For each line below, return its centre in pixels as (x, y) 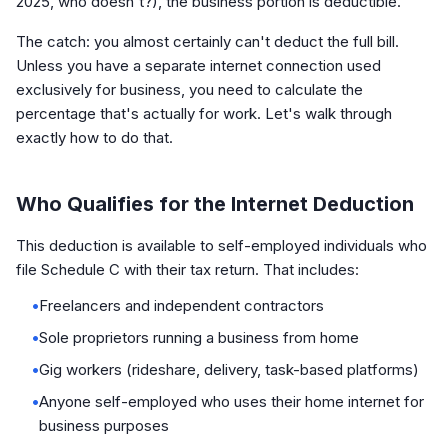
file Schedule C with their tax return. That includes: (187, 269)
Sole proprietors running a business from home (199, 337)
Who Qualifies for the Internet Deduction (215, 204)
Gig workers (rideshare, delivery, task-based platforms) (229, 369)
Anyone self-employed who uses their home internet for (231, 401)
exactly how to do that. (94, 137)
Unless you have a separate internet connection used (198, 65)
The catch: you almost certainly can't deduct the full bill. (207, 41)
